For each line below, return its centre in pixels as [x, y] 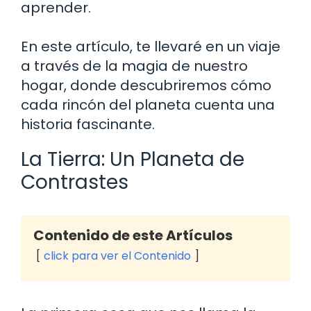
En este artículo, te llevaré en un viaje [151, 46]
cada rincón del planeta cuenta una [148, 104]
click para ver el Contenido [117, 255]
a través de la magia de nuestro [134, 66]
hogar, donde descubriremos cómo [146, 85]
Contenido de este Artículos [133, 235]
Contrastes [75, 182]
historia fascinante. [88, 124]
